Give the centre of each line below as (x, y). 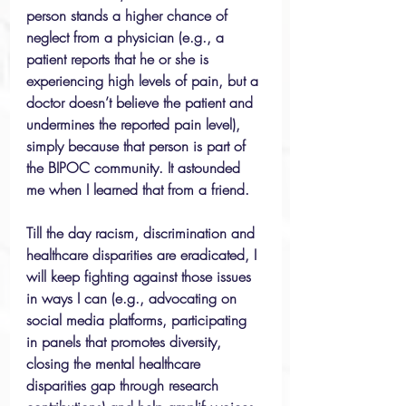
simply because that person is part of (138, 146)
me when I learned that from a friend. (140, 189)
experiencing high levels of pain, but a (145, 81)
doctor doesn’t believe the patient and (142, 102)
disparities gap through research (125, 385)
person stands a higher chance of (129, 15)
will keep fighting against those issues (141, 276)
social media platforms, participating (139, 320)
